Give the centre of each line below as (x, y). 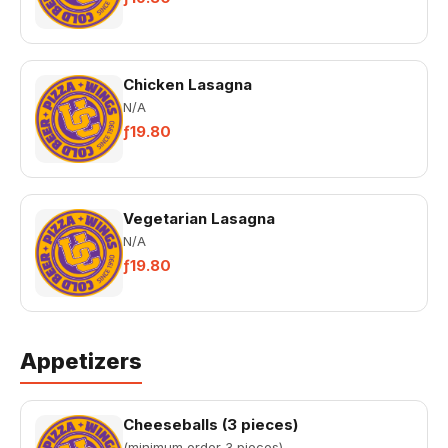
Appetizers (81, 361)
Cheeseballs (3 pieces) (210, 424)
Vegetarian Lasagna (199, 218)
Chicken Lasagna (187, 84)
